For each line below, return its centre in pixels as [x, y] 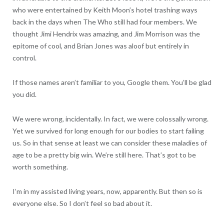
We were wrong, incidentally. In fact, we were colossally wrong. [110, 118]
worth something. [40, 166]
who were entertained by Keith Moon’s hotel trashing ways [105, 9]
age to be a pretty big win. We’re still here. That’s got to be [104, 154]
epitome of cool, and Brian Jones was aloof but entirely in [100, 45]
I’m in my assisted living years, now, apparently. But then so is [107, 191]
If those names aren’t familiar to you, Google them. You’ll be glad [112, 82]
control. [24, 57]
